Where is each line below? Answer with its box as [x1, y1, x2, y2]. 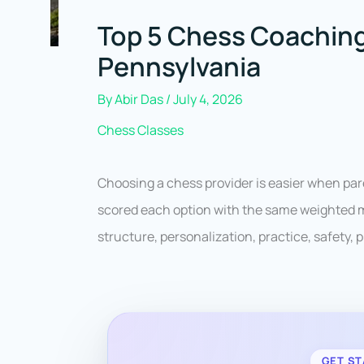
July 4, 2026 [173, 90, 243, 109]
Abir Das [115, 90, 166, 109]
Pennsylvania [97, 49, 261, 85]
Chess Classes [97, 121, 184, 140]
